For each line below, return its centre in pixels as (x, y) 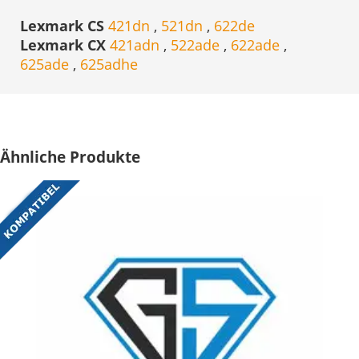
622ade (257, 45)
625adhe (109, 65)
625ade (46, 65)
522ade (197, 45)
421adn (137, 45)
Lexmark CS (64, 26)
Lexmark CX (65, 45)
